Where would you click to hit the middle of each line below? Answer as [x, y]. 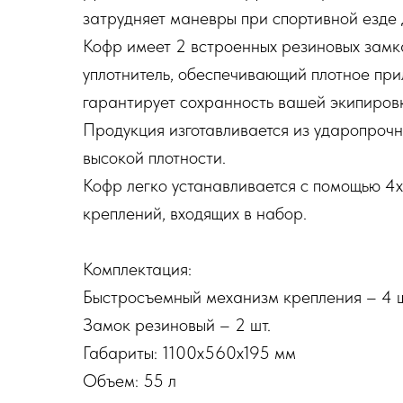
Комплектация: [137, 269]
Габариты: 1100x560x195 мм [189, 353]
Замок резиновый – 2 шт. [177, 325]
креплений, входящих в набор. [195, 213]
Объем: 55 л [130, 381]
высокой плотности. [154, 157]
